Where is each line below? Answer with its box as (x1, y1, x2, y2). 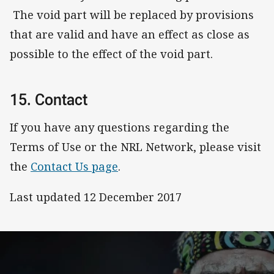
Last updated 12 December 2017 (10, 190, 182, 205)
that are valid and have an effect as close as (10, 26, 250, 42)
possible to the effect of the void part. (10, 46, 213, 61)
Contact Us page (31, 159, 118, 174)
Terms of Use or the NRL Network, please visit (10, 139, 261, 155)
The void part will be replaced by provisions (10, 7, 254, 22)
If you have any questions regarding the (10, 120, 229, 135)
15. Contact (10, 89, 87, 109)
